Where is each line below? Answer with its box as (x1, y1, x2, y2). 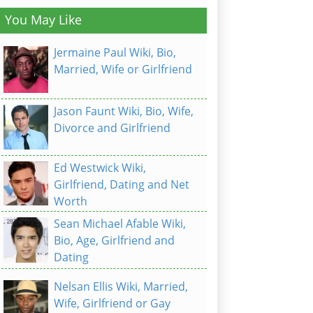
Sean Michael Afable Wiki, (54, 216, 186, 232)
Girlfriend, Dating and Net (54, 177, 189, 193)
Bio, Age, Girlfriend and (54, 233, 175, 249)
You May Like (5, 11, 82, 28)
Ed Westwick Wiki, (54, 160, 146, 176)
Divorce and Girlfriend (54, 120, 170, 136)
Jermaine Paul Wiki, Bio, (54, 45, 176, 60)
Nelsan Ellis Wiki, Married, (54, 279, 188, 295)
